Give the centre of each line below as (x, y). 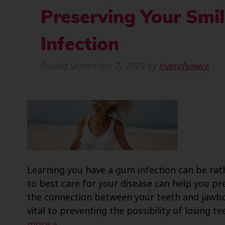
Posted (55, 66)
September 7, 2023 (107, 66)
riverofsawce (184, 66)
